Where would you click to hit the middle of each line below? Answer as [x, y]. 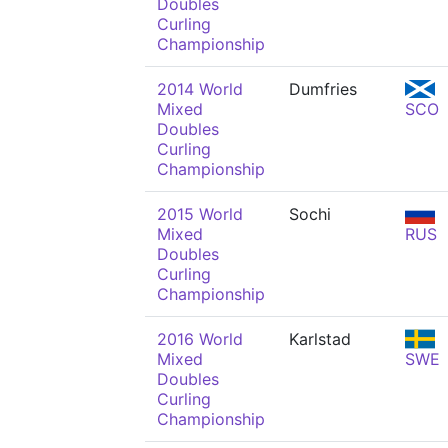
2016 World [200, 339]
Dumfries [323, 89]
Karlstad [320, 339]
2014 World [200, 89]
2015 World [200, 214]
